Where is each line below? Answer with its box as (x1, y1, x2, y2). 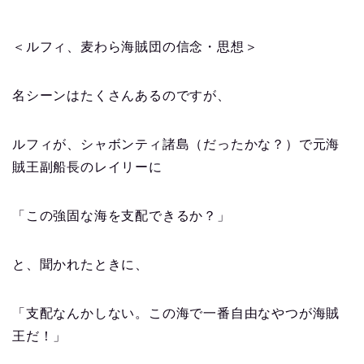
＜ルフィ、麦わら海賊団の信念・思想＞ (12, 40, 258, 54)
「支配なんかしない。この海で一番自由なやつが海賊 (12, 306, 340, 321)
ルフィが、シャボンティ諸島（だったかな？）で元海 (12, 137, 340, 152)
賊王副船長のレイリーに (12, 160, 162, 175)
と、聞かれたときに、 (12, 258, 149, 272)
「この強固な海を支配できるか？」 (12, 209, 231, 223)
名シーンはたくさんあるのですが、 (12, 89, 231, 103)
